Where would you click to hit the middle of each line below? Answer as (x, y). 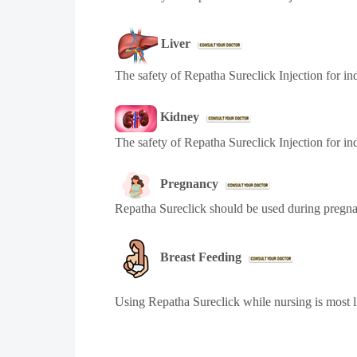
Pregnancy (191, 184)
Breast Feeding (202, 257)
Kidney (181, 117)
